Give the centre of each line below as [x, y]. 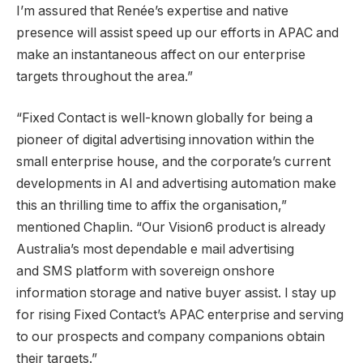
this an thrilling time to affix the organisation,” [152, 206]
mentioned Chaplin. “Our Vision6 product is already [171, 228]
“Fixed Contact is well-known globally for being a [164, 118]
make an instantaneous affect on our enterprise [161, 54]
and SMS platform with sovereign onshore [145, 271]
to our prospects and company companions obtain [171, 337]
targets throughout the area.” [105, 76]
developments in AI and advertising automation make [176, 184]
